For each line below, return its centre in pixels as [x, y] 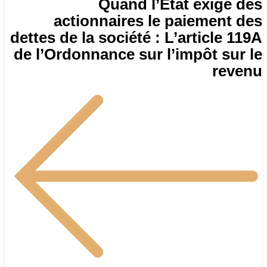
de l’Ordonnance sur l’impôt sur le [138, 54]
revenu [237, 71]
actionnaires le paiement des [158, 21]
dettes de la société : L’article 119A [136, 37]
